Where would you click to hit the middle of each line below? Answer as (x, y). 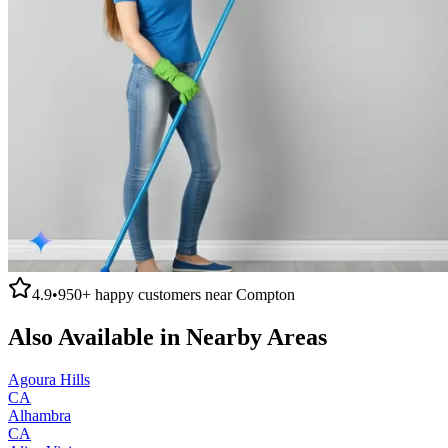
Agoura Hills (49, 379)
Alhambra (39, 415)
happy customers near (163, 294)
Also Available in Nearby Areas (167, 336)
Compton (265, 294)
